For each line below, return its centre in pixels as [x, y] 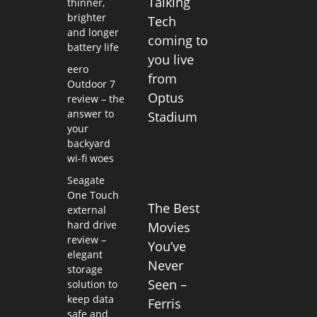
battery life [93, 47]
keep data [90, 299]
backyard [88, 144]
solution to [92, 284]
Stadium [173, 116]
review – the [96, 99]
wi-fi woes [90, 158]
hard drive [92, 225]
